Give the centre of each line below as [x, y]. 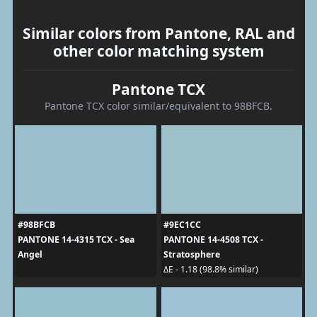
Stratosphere [192, 254]
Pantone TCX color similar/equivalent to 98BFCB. [158, 105]
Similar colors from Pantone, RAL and [158, 33]
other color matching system [158, 51]
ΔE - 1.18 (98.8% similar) [211, 269]
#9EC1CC [182, 224]
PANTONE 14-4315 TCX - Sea [76, 239]
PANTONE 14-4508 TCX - [213, 239]
